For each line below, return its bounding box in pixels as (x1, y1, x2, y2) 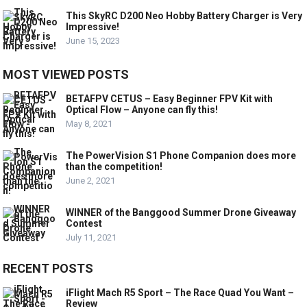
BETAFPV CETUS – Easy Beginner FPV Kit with (66, 93, 273, 104)
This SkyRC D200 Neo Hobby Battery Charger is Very (66, 10, 303, 21)
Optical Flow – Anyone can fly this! (66, 103, 219, 115)
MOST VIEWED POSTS (3, 66, 130, 82)
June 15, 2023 (66, 35, 121, 46)
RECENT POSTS (3, 260, 94, 275)
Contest (66, 217, 103, 229)
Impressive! (66, 21, 120, 32)
